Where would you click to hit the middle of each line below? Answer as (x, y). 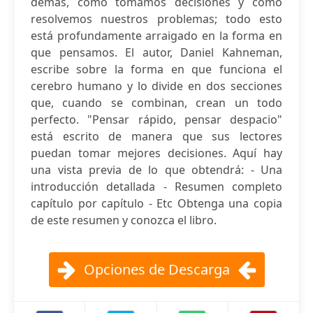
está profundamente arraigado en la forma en (156, 36)
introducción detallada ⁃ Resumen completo (156, 187)
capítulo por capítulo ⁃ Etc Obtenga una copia (156, 203)
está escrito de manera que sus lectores (156, 136)
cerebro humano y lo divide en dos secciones (156, 86)
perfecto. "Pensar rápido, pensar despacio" (156, 119)
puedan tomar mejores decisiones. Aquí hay (156, 153)
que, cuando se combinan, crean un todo (156, 103)
